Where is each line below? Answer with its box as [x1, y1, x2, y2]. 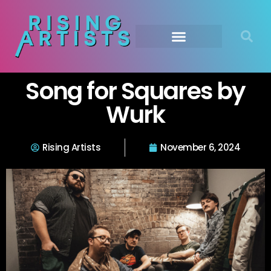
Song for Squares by [25, 74, 246, 108]
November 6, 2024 [160, 141, 240, 154]
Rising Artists [42, 141, 100, 154]
